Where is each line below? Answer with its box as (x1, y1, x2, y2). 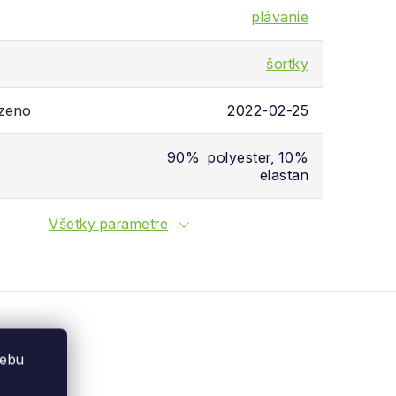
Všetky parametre (49, 215, 169, 232)
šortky (266, 55, 308, 72)
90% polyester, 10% (166, 148, 308, 166)
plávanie (252, 8, 308, 26)
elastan (259, 166, 308, 184)
